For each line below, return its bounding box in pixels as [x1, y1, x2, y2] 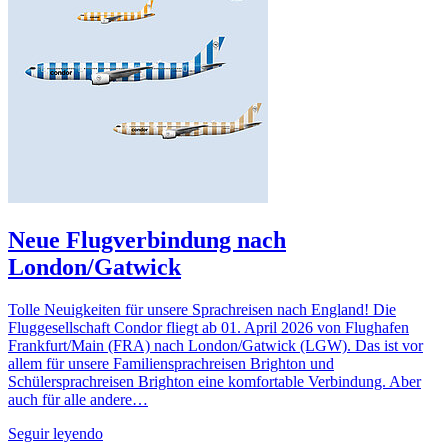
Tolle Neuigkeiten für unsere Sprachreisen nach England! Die [8, 301, 396, 319]
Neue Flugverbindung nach [8, 227, 286, 254]
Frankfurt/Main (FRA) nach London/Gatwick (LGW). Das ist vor [8, 337, 423, 355]
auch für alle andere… [8, 391, 148, 409]
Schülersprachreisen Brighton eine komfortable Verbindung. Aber [8, 373, 421, 391]
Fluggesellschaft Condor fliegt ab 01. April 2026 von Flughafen [8, 319, 409, 337]
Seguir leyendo [8, 425, 103, 443]
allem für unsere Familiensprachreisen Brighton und [8, 355, 334, 373]
